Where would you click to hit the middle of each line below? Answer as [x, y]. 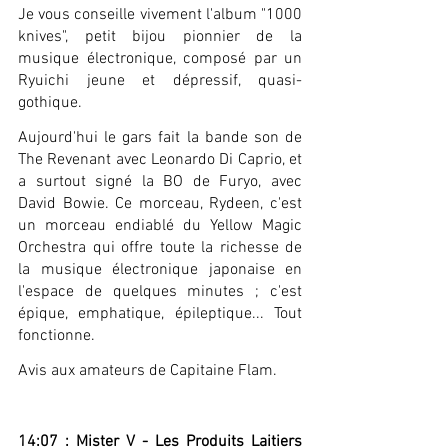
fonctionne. [56, 336]
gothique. [50, 102]
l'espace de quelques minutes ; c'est [160, 292]
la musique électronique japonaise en [160, 270]
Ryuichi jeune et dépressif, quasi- [160, 80]
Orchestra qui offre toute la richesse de [160, 248]
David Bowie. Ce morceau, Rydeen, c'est [160, 204]
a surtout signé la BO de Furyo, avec [160, 182]
